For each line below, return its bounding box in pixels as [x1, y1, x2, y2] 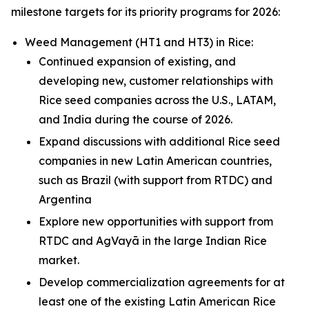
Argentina [39, 192, 92, 206]
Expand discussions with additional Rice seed [39, 134, 280, 148]
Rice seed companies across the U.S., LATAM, [39, 93, 276, 107]
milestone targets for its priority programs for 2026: [11, 5, 280, 19]
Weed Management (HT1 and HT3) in [25, 35, 228, 49]
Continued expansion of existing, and [39, 54, 236, 68]
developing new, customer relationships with [39, 74, 273, 88]
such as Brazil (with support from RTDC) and [39, 173, 272, 187]
